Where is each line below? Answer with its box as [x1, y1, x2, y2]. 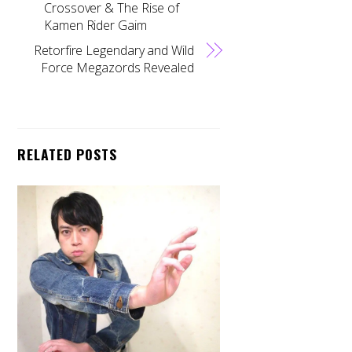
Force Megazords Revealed [40, 59, 194, 77]
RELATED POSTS [17, 144, 117, 165]
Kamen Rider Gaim [44, 16, 147, 35]
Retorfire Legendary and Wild [34, 42, 194, 60]
